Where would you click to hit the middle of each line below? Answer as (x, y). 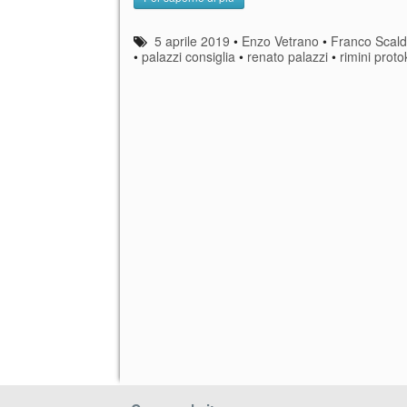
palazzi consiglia (189, 56)
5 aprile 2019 (193, 40)
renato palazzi (288, 56)
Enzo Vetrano (281, 40)
